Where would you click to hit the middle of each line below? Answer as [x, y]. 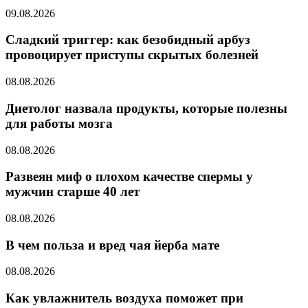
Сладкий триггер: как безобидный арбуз [128, 40]
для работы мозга [59, 123]
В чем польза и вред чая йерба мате [112, 245]
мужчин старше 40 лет [73, 192]
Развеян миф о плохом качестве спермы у [129, 177]
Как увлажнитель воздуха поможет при [124, 298]
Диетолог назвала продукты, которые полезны [146, 108]
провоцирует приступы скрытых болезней [132, 55]
